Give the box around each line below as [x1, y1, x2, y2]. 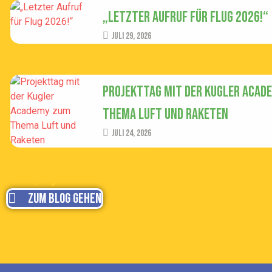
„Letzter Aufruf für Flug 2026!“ [102, 7, 268, 27]
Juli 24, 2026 [111, 127, 151, 139]
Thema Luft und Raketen [102, 104, 228, 124]
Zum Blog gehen [28, 189, 101, 207]
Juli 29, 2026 [111, 30, 151, 42]
